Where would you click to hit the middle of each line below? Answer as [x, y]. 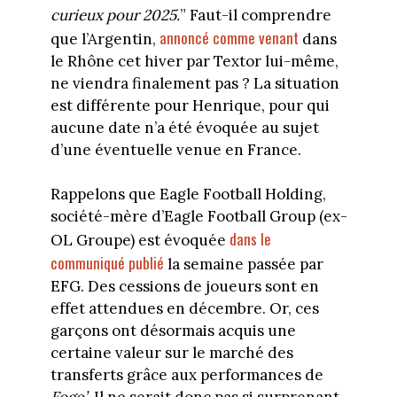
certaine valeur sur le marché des [171, 353]
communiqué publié [107, 263]
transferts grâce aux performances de [187, 375]
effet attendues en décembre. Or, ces [184, 309]
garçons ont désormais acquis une [173, 331]
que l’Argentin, [105, 39]
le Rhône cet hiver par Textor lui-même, [194, 61]
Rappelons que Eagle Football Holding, [188, 195]
